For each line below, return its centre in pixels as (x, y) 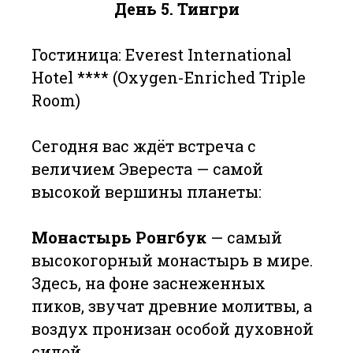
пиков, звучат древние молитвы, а (172, 306)
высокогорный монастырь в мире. (172, 260)
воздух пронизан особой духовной (173, 329)
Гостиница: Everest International (162, 54)
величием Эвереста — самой (147, 169)
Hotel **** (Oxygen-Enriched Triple (169, 77)
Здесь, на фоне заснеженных (149, 283)
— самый (244, 237)
